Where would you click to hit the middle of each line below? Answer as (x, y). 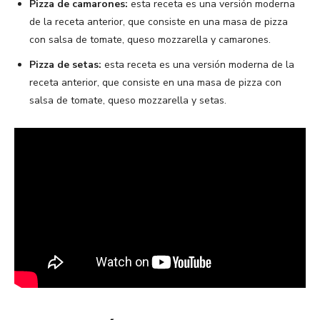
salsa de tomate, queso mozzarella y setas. (128, 100)
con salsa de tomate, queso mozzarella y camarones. (150, 39)
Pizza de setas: (65, 64)
